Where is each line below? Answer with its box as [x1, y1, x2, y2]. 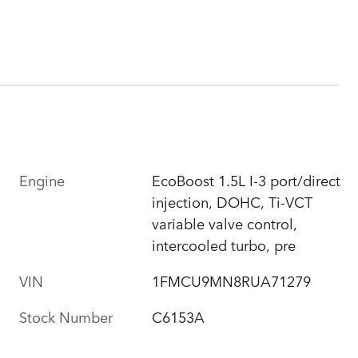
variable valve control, [152, 212, 298, 233]
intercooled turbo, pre [152, 233, 296, 255]
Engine [19, 169, 65, 190]
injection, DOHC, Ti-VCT [152, 190, 313, 212]
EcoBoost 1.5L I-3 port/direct [152, 169, 341, 190]
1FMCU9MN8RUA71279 [152, 269, 312, 291]
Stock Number [19, 305, 113, 327]
